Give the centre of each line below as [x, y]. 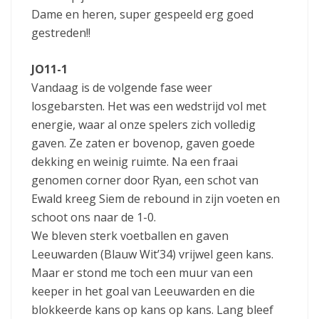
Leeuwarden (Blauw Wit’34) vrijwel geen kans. [152, 255]
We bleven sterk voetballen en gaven [130, 236]
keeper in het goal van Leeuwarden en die [143, 292]
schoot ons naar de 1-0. [94, 218]
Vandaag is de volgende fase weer [122, 88]
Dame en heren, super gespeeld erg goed [142, 15]
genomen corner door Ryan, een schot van [145, 181]
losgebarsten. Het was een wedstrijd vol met [149, 106]
